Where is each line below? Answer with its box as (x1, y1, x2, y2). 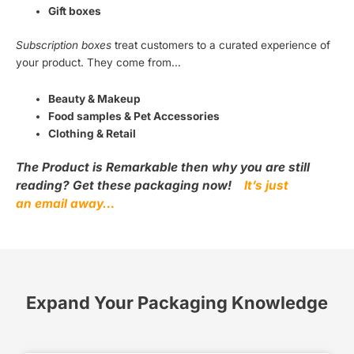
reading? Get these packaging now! (16, 178, 238, 194)
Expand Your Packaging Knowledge (26, 292, 328, 314)
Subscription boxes (16, 38, 111, 51)
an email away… (16, 196, 115, 212)
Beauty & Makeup (48, 92, 141, 105)
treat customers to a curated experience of (111, 38, 330, 51)
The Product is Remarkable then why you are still (16, 160, 310, 175)
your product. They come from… (16, 55, 181, 69)
